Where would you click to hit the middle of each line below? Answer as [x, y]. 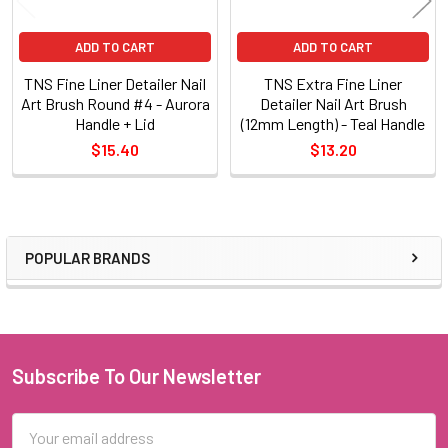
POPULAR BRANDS [87, 257]
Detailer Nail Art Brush [333, 103]
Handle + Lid [115, 123]
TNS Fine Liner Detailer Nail [115, 83]
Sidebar [74, 277]
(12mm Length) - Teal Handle [333, 123]
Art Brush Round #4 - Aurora [115, 103]
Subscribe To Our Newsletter [136, 375]
